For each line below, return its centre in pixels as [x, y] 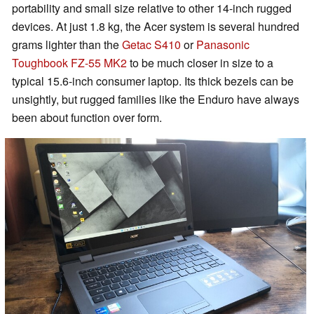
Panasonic [223, 45]
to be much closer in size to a [200, 63]
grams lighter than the [67, 45]
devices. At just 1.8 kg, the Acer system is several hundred [156, 27]
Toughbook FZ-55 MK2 [69, 63]
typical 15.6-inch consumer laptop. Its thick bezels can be [153, 81]
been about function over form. [87, 118]
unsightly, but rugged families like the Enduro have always [156, 100]
